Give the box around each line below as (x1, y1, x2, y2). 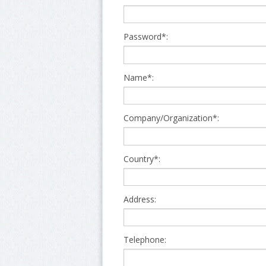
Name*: (123, 71, 154, 83)
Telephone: (123, 234, 166, 246)
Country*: (123, 153, 160, 164)
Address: (123, 193, 156, 205)
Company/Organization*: (123, 112, 219, 124)
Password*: (123, 31, 168, 43)
